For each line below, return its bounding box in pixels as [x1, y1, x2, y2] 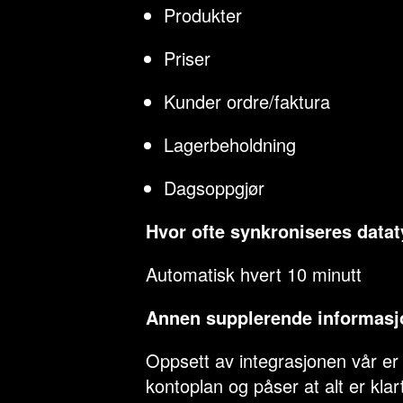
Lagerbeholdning [164, 131, 296, 157]
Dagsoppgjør [164, 175, 264, 201]
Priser [164, 45, 210, 71]
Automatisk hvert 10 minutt [146, 261, 362, 287]
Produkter [164, 2, 242, 28]
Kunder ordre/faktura [164, 88, 330, 114]
